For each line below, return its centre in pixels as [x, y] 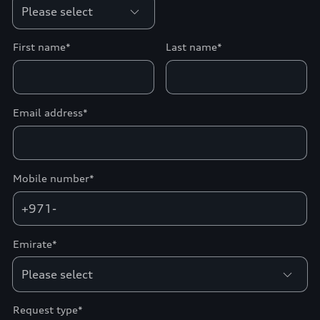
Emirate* [35, 244]
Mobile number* [53, 178]
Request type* [47, 309]
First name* [41, 46]
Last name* [194, 46]
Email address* [50, 112]
